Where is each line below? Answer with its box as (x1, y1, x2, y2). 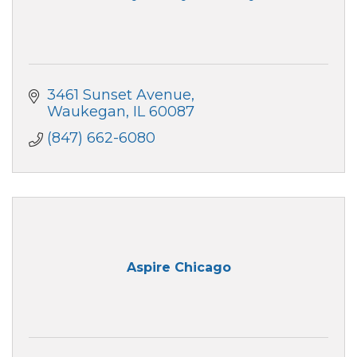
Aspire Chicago (126, 260, 231, 276)
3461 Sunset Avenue (46, 85, 191, 104)
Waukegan (46, 102, 126, 120)
